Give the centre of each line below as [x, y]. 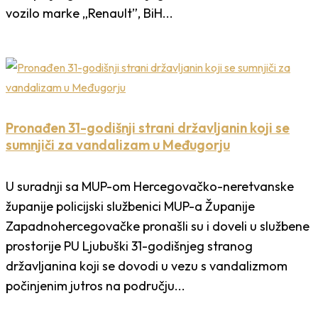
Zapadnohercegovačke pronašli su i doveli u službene [158, 226]
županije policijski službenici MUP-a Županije [130, 207]
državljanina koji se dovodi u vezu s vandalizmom [147, 266]
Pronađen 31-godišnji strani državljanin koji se [148, 128]
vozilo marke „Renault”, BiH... [89, 13]
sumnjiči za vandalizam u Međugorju [118, 145]
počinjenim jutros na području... [95, 286]
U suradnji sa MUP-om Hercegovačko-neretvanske [150, 187]
